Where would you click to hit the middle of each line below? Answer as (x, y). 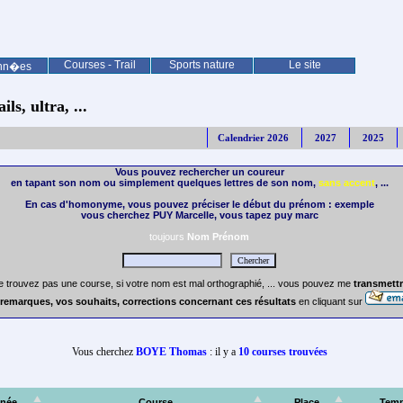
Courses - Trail (99, 65)
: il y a (222, 352)
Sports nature (202, 65)
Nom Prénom (218, 237)
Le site (304, 65)
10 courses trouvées (282, 352)
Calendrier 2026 (253, 138)
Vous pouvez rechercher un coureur (199, 172)
